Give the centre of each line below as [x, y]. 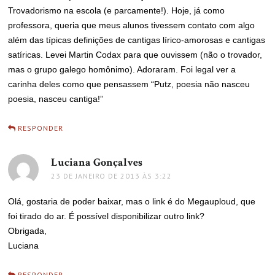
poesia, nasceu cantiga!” [56, 99]
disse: [156, 162]
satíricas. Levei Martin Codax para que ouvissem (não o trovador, [135, 55]
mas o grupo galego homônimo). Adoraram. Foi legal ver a [122, 69]
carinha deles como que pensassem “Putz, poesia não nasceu [129, 84]
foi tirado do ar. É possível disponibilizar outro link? [107, 216]
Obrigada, [28, 231]
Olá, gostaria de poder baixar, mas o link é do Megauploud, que [132, 201]
